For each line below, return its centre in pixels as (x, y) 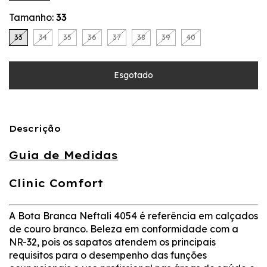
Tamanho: (32, 17)
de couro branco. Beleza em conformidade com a (124, 229)
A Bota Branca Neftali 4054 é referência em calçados (133, 215)
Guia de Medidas (63, 155)
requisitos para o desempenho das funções (108, 255)
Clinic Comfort (56, 183)
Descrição (35, 128)
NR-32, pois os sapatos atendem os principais (112, 242)
